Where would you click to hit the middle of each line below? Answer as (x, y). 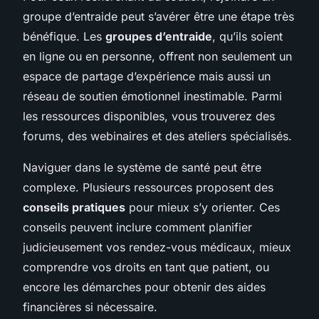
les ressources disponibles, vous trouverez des (149, 116)
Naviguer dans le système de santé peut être (142, 167)
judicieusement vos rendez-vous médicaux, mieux (157, 247)
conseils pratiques (74, 207)
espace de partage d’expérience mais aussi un (147, 76)
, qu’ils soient (247, 36)
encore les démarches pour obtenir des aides (144, 287)
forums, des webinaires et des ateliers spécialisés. (157, 136)
